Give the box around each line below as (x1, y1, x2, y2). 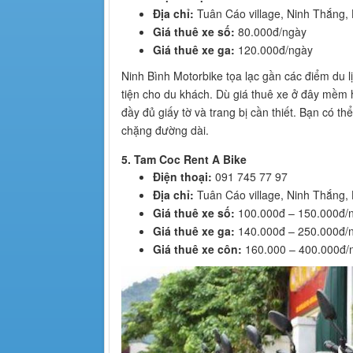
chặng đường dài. (121, 121, 209, 138)
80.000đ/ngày (235, 23, 307, 39)
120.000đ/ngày (235, 41, 313, 58)
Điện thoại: (153, 168, 212, 184)
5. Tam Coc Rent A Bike (121, 150, 247, 167)
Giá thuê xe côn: (153, 240, 242, 257)
